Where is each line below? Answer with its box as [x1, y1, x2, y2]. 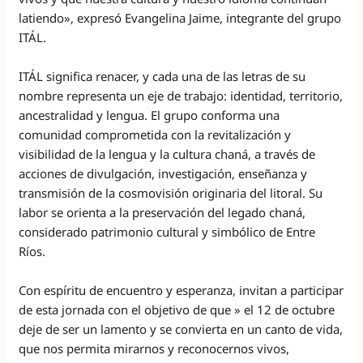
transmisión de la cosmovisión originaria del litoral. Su [19, 184, 323, 201]
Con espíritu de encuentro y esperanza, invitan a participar [19, 281, 344, 298]
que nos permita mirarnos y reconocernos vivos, [19, 340, 290, 357]
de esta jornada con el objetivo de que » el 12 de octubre [19, 301, 335, 318]
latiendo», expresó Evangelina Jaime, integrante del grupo [19, 9, 342, 26]
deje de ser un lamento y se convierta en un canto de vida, [19, 320, 344, 337]
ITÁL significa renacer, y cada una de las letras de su [19, 67, 306, 84]
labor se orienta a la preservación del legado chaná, [19, 203, 306, 220]
